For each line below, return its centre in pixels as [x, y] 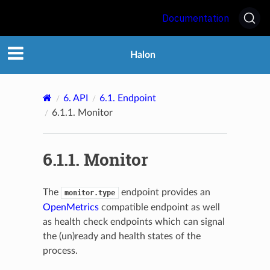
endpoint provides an [164, 192]
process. [60, 250]
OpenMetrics [71, 207]
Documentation [196, 18]
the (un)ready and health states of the [121, 236]
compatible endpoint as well [159, 207]
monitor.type [89, 193]
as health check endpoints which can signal [133, 221]
